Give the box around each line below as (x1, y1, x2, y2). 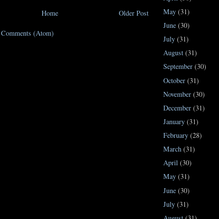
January (163, 116, 185, 126)
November (163, 89, 191, 99)
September (163, 62, 193, 71)
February (163, 131, 188, 140)
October (163, 75, 185, 85)
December (163, 103, 191, 112)
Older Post (119, 8, 149, 18)
